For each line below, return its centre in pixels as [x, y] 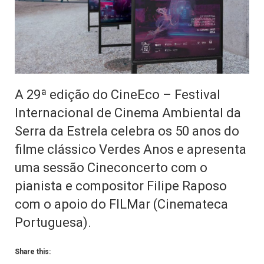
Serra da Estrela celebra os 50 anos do [127, 131]
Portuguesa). [53, 222]
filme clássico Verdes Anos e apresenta [131, 149]
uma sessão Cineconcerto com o [111, 168]
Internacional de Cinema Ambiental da [128, 113]
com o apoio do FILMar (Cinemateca [121, 204]
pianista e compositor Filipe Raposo [121, 186]
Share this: [33, 252]
